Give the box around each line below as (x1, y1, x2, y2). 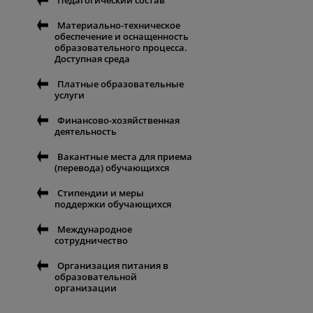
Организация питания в (57, 259, 168, 272)
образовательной (54, 270, 137, 284)
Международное (57, 223, 132, 236)
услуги (54, 89, 85, 102)
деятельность (54, 125, 117, 138)
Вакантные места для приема (57, 150, 192, 163)
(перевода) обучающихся (54, 161, 169, 175)
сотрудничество (54, 234, 128, 247)
